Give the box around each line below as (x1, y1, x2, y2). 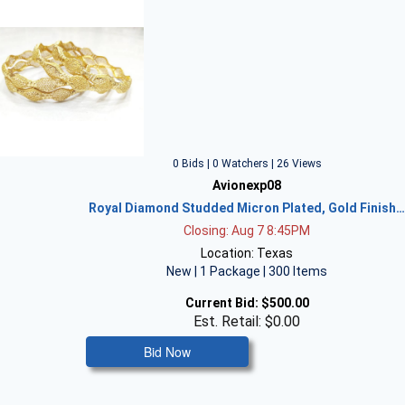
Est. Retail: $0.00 (193, 313, 301, 330)
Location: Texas (201, 246, 294, 260)
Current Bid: (184, 296, 259, 310)
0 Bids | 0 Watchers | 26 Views (172, 157, 322, 170)
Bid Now (144, 343, 192, 361)
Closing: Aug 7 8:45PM (184, 223, 311, 238)
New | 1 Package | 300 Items (166, 264, 328, 278)
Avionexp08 (212, 178, 282, 193)
